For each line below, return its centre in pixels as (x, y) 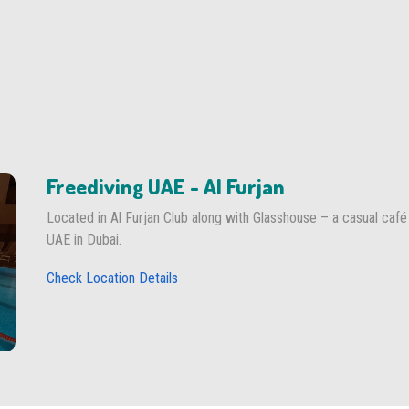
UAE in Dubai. (84, 240)
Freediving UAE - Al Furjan (165, 186)
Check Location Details (112, 278)
